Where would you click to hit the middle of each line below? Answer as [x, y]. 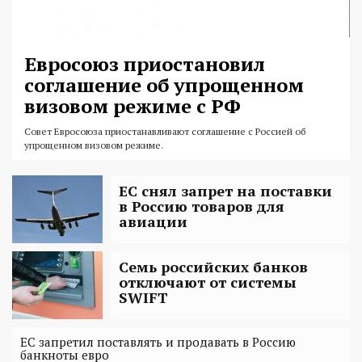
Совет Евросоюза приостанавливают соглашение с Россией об [165, 132]
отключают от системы [208, 282]
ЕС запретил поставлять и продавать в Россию [158, 342]
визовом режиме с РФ [133, 106]
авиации [153, 222]
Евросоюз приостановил [145, 64]
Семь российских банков [213, 267]
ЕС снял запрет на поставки [225, 191]
